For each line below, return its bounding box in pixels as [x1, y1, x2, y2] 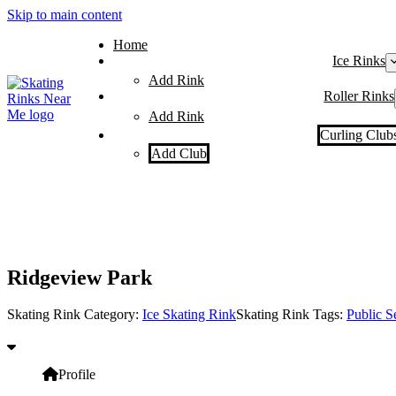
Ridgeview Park [7, 265, 152, 289]
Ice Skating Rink [142, 307, 236, 323]
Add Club [151, 145, 207, 161]
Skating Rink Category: [7, 307, 142, 323]
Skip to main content [7, 7, 122, 22]
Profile [58, 367, 95, 383]
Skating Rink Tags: [236, 307, 346, 323]
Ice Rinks [332, 53, 386, 68]
